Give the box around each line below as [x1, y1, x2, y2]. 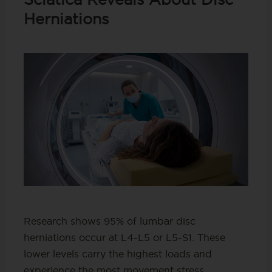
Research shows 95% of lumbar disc [23, 216, 195, 227]
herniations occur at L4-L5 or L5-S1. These [23, 232, 225, 243]
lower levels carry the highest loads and [23, 248, 212, 260]
